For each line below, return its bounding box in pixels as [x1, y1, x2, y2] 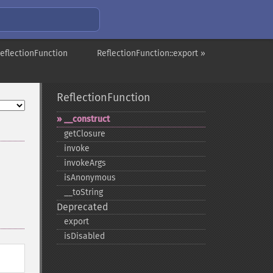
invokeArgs [63, 158, 106, 168]
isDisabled [63, 231, 105, 241]
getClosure [63, 129, 105, 139]
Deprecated [56, 201, 108, 213]
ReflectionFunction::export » [97, 48, 205, 58]
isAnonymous [63, 172, 116, 183]
